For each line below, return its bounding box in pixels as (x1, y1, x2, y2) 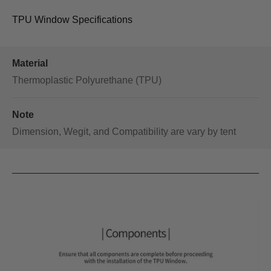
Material (12, 57, 48, 68)
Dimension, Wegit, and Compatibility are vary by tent (12, 126, 236, 137)
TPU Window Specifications (12, 14, 132, 25)
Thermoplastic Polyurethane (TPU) (12, 74, 162, 85)
